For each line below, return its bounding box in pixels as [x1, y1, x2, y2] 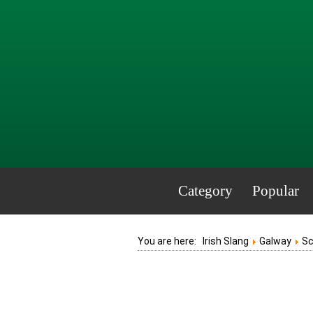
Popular [252, 182, 299, 199]
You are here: [138, 235, 203, 247]
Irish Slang [203, 235, 249, 247]
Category [177, 182, 233, 199]
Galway [259, 235, 291, 247]
